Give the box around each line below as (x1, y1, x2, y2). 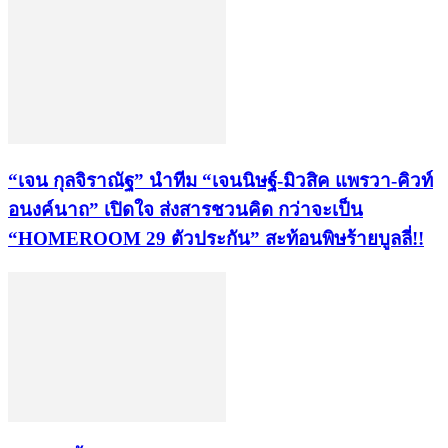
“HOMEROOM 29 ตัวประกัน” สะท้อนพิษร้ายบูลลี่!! (8, 228, 424, 250)
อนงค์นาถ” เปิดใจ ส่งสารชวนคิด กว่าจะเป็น (8, 199, 363, 221)
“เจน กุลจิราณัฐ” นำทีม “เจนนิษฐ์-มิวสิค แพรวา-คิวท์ (8, 170, 433, 192)
